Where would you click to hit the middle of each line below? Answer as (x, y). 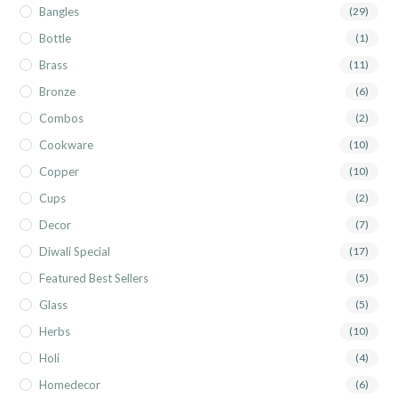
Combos (62, 119)
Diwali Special (75, 252)
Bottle (56, 39)
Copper (60, 172)
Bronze (58, 92)
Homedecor (70, 385)
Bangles (60, 12)
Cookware (67, 145)
